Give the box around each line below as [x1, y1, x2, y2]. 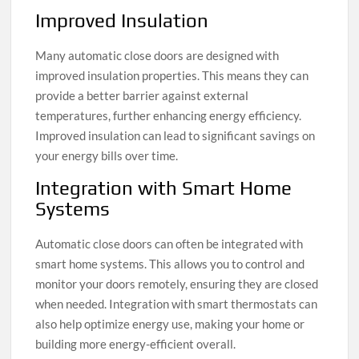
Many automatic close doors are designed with [35, 48, 280, 63]
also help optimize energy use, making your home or [35, 317, 305, 332]
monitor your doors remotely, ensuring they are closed [35, 276, 319, 292]
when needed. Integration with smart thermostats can [35, 296, 318, 312]
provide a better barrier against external [35, 88, 249, 103]
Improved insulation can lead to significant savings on [35, 128, 316, 143]
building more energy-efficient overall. [35, 337, 236, 352]
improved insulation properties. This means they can [35, 68, 309, 83]
